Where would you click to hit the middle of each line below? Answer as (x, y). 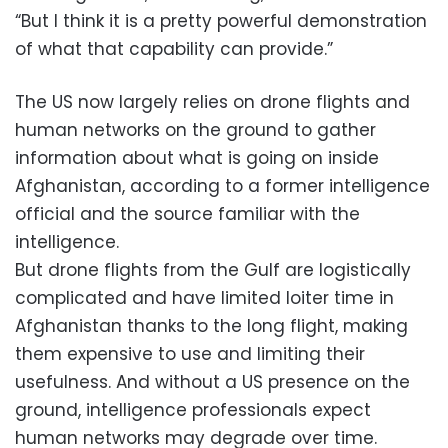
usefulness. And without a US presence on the (212, 381)
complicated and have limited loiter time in (204, 297)
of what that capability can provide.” (174, 48)
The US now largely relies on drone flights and (212, 101)
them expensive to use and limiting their (190, 353)
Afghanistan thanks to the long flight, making (211, 325)
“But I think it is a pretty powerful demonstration (221, 20)
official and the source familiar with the (187, 213)
